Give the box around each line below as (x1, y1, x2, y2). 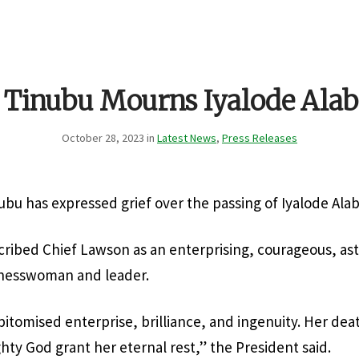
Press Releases (222, 130, 297, 145)
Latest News (157, 130, 216, 145)
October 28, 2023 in (62, 130, 157, 145)
